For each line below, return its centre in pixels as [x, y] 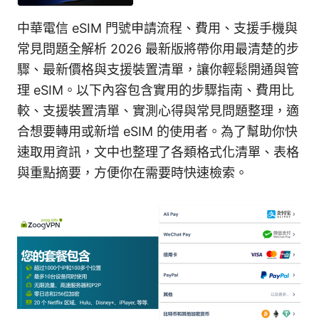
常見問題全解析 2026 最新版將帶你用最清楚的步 [158, 49]
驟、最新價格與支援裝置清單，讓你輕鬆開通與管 [158, 70]
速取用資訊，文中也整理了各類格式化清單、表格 [158, 152]
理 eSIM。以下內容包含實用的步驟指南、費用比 [156, 90]
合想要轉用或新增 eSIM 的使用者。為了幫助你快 [157, 132]
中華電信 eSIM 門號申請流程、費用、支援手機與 [157, 28]
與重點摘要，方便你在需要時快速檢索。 [132, 173]
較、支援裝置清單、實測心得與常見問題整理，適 [158, 111]
